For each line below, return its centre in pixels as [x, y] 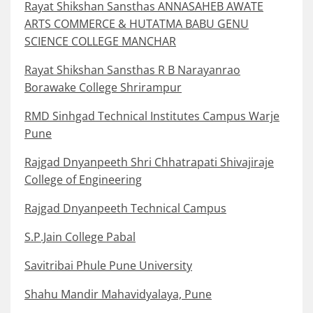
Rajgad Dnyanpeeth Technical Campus [125, 209]
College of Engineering [83, 180]
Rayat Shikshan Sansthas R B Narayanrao [132, 70]
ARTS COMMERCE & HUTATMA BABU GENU [137, 24]
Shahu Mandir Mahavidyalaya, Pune [118, 294]
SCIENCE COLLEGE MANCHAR [100, 42]
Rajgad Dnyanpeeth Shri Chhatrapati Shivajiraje [149, 162]
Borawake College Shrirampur [103, 88]
